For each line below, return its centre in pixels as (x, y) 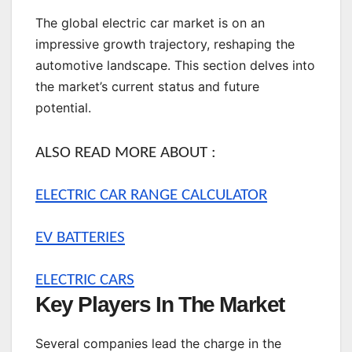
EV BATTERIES (80, 238)
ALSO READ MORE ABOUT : (126, 153)
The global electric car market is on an (150, 23)
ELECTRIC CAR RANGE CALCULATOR (151, 196)
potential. (63, 108)
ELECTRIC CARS (85, 280)
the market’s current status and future (147, 87)
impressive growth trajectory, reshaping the (165, 44)
